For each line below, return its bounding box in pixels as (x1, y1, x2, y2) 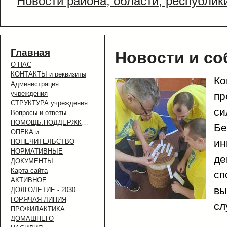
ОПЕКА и (11, 128, 39, 136)
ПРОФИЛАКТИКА (11, 205, 65, 213)
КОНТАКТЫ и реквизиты (11, 70, 86, 79)
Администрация (11, 80, 59, 88)
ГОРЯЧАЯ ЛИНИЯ (11, 196, 66, 204)
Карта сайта (11, 167, 48, 175)
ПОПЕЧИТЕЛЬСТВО (11, 138, 74, 146)
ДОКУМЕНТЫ (11, 157, 53, 165)
